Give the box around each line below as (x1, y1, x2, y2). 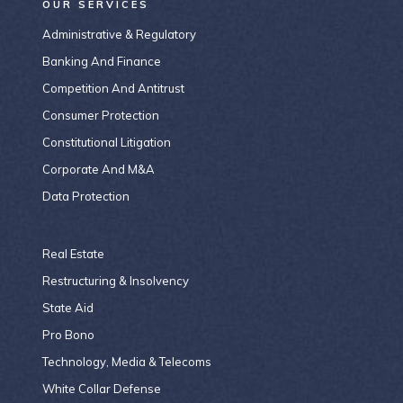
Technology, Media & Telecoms (42, 354, 212, 369)
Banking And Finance (42, 54, 162, 68)
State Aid (42, 300, 94, 315)
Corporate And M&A (42, 162, 156, 176)
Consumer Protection (42, 108, 160, 122)
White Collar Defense (42, 381, 162, 396)
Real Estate (42, 246, 105, 261)
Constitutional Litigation (42, 135, 172, 149)
